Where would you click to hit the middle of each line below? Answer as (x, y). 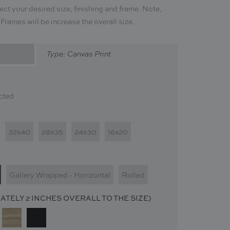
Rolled (133, 175)
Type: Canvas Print (79, 54)
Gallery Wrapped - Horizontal (60, 175)
